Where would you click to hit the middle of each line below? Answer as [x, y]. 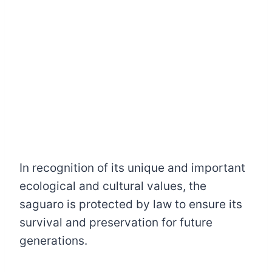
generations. [53, 241]
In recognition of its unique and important [132, 168]
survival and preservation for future [116, 223]
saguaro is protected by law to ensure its [131, 205]
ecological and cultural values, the [113, 186]
